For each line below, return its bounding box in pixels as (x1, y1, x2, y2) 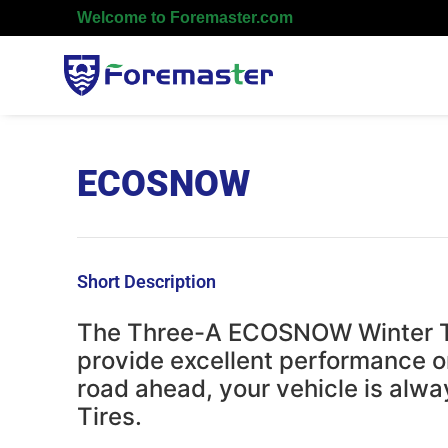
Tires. (77, 401, 143, 431)
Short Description (77, 270, 217, 292)
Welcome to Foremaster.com (77, 9, 294, 26)
